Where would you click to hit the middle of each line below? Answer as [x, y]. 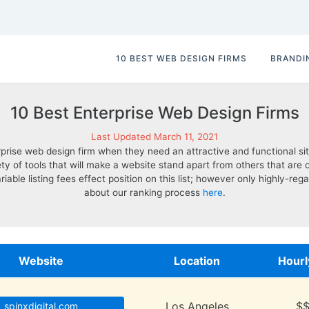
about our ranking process [143, 192]
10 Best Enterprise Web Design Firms [154, 113]
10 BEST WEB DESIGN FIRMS [181, 58]
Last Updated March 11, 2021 [154, 137]
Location [197, 261]
